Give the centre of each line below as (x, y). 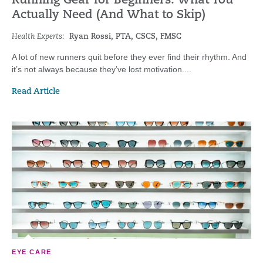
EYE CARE (32, 252)
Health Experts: (38, 37)
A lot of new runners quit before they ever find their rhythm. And (129, 57)
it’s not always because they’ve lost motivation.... (102, 69)
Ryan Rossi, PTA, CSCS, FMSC (125, 37)
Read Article (36, 92)
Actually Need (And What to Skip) (109, 15)
